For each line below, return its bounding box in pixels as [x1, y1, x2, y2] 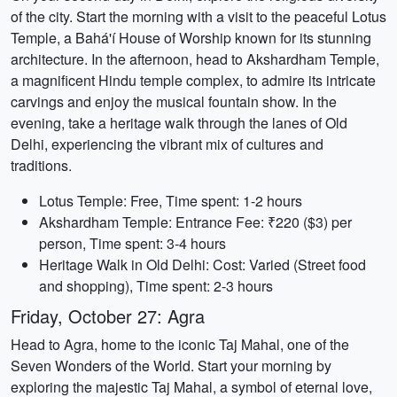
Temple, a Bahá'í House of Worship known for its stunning [11, 27, 371, 48]
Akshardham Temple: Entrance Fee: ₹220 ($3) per [39, 212, 352, 232]
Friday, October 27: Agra [11, 303, 205, 329]
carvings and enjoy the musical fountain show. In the [11, 91, 337, 112]
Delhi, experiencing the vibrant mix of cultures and [11, 134, 323, 154]
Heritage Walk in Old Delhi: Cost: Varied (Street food [39, 254, 366, 275]
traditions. [11, 155, 72, 175]
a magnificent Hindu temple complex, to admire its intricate [11, 70, 376, 90]
